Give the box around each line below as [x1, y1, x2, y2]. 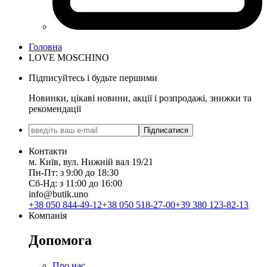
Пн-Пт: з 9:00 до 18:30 [29, 167, 119, 178]
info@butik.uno [29, 188, 88, 199]
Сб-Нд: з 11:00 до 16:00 [29, 178, 122, 188]
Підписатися [144, 125, 188, 135]
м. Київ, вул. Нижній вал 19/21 [29, 156, 153, 167]
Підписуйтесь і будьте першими [29, 72, 157, 83]
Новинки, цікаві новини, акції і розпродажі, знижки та [29, 92, 252, 103]
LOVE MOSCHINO [29, 52, 109, 63]
